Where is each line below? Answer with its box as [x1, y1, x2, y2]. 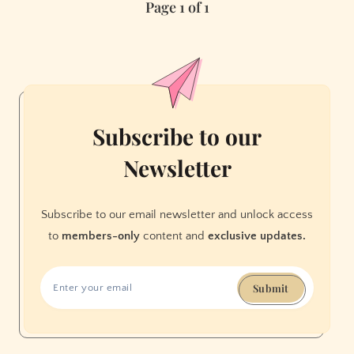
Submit [253, 281, 288, 295]
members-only [62, 229, 140, 243]
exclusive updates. [208, 229, 306, 243]
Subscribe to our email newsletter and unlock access [41, 208, 313, 222]
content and [140, 229, 208, 243]
